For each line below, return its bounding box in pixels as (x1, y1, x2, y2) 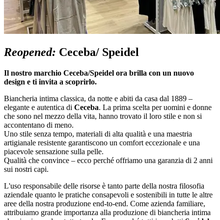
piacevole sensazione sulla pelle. (4, 147, 104, 156)
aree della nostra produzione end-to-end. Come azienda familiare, (4, 199, 205, 208)
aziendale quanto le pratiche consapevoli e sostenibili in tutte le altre (4, 190, 213, 199)
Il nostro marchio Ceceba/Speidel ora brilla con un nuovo (4, 68, 194, 77)
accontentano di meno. (4, 120, 74, 129)
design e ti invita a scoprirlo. (4, 77, 97, 86)
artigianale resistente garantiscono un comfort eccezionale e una (4, 138, 200, 147)
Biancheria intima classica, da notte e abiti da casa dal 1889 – (4, 94, 192, 103)
